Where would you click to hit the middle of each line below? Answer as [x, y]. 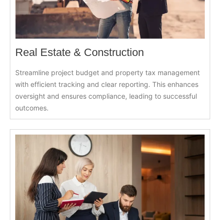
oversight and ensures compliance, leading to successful [106, 96]
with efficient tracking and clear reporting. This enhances [107, 84]
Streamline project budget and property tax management [108, 73]
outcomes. [32, 108]
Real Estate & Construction [80, 53]
